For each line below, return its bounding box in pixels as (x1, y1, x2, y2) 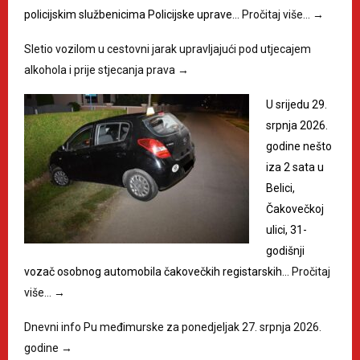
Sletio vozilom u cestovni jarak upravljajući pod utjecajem (24, 43, 311, 56)
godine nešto (266, 140, 332, 153)
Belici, (266, 182, 295, 195)
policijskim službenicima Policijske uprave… (24, 8, 242, 22)
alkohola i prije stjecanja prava (24, 63, 178, 77)
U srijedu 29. (266, 98, 327, 112)
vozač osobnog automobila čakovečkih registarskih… (24, 265, 292, 279)
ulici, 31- (266, 223, 307, 237)
